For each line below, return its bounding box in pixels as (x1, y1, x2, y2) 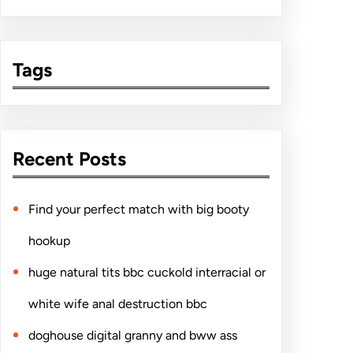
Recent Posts (13, 147, 126, 171)
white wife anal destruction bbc (28, 296, 207, 312)
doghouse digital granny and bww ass (28, 328, 237, 344)
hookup (28, 233, 70, 249)
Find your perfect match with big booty (28, 202, 249, 217)
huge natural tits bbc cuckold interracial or (28, 265, 266, 281)
